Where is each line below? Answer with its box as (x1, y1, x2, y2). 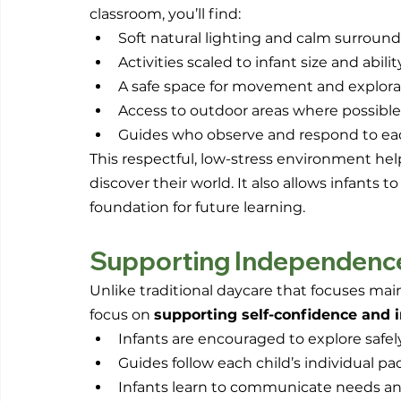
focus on (90, 306, 154, 324)
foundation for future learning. (90, 199, 305, 217)
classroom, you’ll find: (90, 5, 241, 23)
